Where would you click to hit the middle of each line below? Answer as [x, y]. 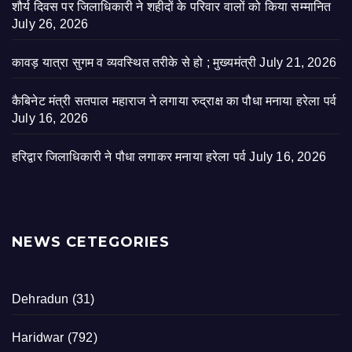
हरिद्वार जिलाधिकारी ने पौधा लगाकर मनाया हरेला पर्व [129, 156]
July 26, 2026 [50, 24]
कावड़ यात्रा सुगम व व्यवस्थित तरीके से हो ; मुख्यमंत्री [134, 62]
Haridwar [38, 337]
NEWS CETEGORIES [91, 242]
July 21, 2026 [298, 62]
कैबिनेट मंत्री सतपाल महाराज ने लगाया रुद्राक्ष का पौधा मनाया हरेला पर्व [174, 101]
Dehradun [40, 299]
